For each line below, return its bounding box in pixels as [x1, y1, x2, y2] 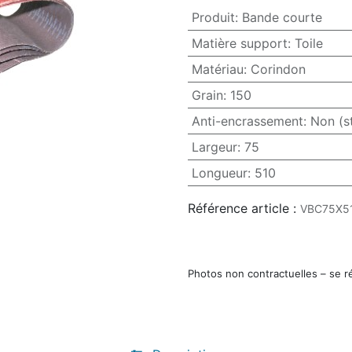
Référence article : [188, 200, 296, 217]
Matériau [191, 61, 244, 78]
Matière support [191, 35, 288, 52]
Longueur [191, 165, 247, 181]
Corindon [250, 61, 306, 78]
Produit [191, 9, 235, 26]
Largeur [191, 139, 237, 156]
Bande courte [241, 9, 322, 26]
